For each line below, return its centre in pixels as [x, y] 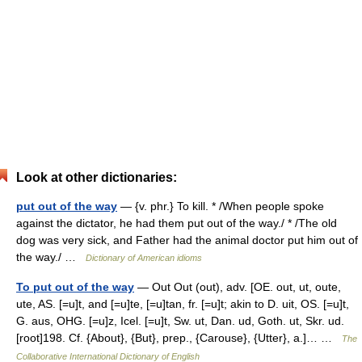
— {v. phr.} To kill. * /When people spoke [221, 206]
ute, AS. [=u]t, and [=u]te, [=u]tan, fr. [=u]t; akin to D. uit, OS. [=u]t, [183, 304]
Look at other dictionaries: [97, 177]
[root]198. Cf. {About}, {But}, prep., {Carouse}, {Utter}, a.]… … [179, 338]
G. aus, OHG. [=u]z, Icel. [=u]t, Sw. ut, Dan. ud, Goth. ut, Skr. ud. [180, 321]
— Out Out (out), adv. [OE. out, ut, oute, [238, 287]
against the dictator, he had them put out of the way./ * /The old [177, 223]
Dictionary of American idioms [144, 258]
